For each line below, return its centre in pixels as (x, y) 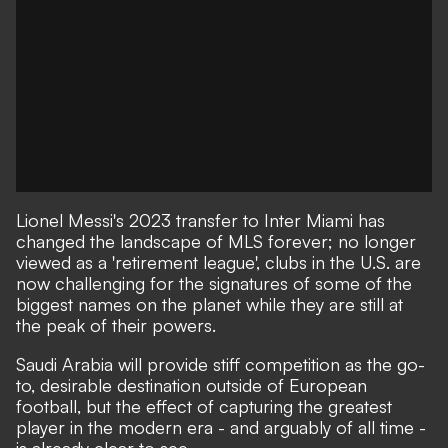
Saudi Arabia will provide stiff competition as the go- (220, 364)
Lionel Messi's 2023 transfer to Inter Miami (187, 220)
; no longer (372, 241)
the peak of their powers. (116, 325)
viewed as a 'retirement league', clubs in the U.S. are (218, 262)
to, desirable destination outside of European (191, 385)
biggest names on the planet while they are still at (209, 304)
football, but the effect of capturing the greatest (204, 406)
